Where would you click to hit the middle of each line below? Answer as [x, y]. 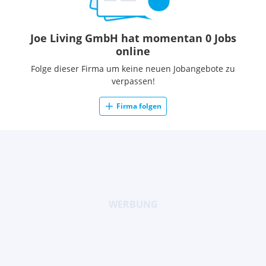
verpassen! [133, 81]
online [133, 51]
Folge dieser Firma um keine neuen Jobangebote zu [133, 69]
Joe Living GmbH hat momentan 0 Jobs [133, 38]
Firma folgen [139, 106]
